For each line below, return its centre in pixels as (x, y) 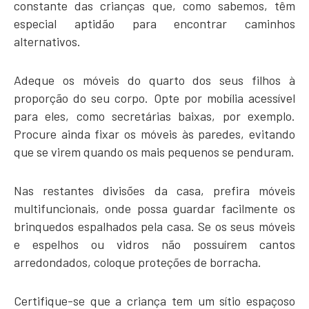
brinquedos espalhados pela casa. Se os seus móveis (154, 227)
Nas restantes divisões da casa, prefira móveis (154, 191)
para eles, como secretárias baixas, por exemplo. (154, 116)
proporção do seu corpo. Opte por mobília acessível (154, 98)
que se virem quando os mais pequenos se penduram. (154, 152)
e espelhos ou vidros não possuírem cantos (154, 245)
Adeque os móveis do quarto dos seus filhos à (154, 80)
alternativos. (47, 42)
